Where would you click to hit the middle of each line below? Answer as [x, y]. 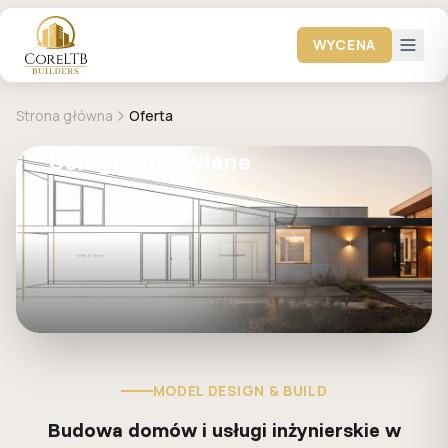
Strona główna [64, 115]
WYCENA [344, 44]
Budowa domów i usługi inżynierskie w [224, 429]
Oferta [151, 115]
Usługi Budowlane [149, 161]
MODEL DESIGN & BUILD [240, 390]
